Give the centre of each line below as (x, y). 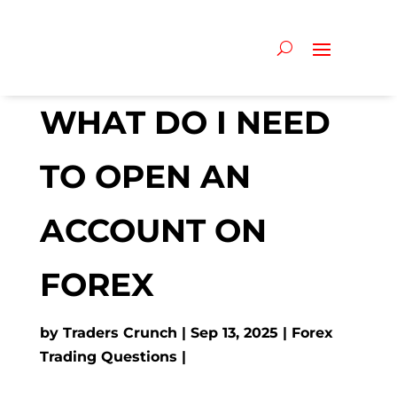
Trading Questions (108, 357)
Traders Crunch (120, 333)
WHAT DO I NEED (185, 122)
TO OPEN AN (145, 176)
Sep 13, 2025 (234, 333)
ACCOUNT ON (153, 230)
